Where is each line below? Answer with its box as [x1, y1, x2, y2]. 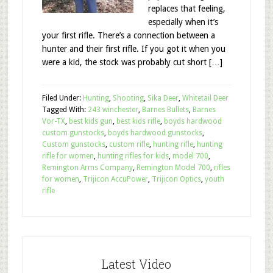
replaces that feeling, [147, 4, 225, 13]
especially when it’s [147, 17, 218, 27]
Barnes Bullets [141, 105, 189, 114]
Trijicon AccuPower [82, 175, 148, 183]
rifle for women [41, 152, 94, 160]
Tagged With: [41, 105, 88, 114]
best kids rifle [116, 117, 160, 126]
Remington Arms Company [41, 163, 133, 172]
